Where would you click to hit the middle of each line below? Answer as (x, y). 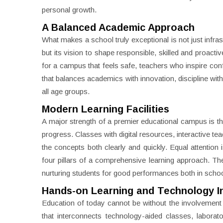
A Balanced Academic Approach (118, 27)
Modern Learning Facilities (106, 109)
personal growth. (69, 10)
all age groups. (66, 91)
